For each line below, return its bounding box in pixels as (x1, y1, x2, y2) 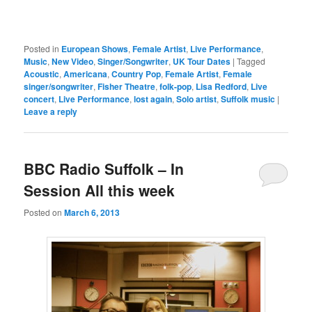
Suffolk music (221, 93, 276, 106)
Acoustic (24, 68, 60, 81)
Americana (63, 68, 108, 81)
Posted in (24, 42, 60, 55)
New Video (52, 55, 94, 68)
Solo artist (176, 93, 217, 106)
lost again (134, 93, 173, 106)
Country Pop (111, 68, 162, 81)
